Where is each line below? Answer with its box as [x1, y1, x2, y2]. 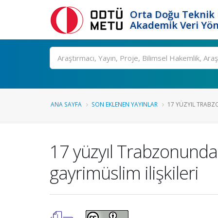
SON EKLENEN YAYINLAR [91, 100, 158, 108]
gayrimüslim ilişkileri [50, 161, 199, 185]
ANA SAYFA [51, 100, 82, 108]
